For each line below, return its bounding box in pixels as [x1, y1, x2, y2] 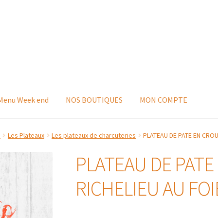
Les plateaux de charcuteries [52, 131, 136, 140]
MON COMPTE [140, 94, 188, 105]
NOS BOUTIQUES [66, 94, 123, 105]
